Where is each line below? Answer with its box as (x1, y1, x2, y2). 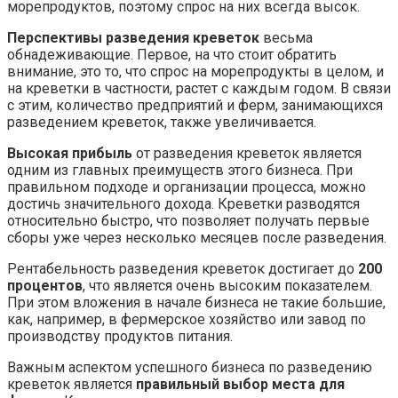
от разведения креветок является (132, 144, 362, 162)
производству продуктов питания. (7, 327, 233, 345)
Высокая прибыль (7, 144, 132, 162)
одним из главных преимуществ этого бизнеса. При (7, 161, 353, 179)
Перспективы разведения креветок (7, 28, 259, 46)
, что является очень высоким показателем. (83, 276, 372, 294)
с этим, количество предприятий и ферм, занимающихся (7, 96, 383, 114)
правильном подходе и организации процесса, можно (7, 178, 366, 195)
